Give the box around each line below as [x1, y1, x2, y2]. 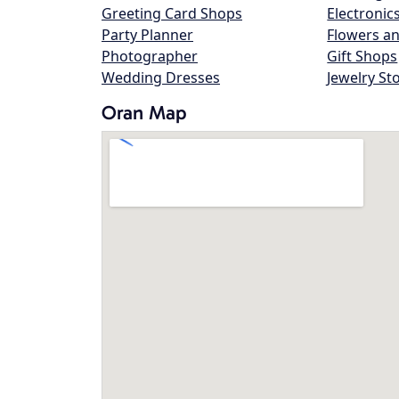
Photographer [102, 46, 198, 66]
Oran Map [102, 101, 187, 125]
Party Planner [102, 25, 193, 45]
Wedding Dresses [102, 68, 220, 87]
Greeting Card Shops [102, 4, 242, 23]
